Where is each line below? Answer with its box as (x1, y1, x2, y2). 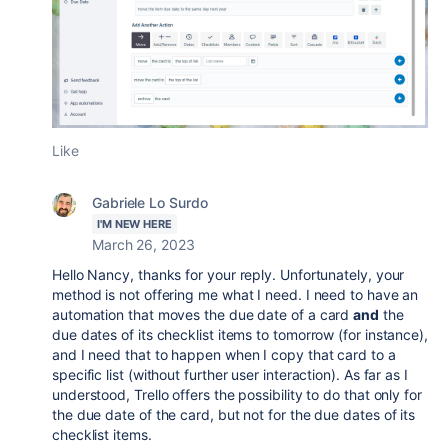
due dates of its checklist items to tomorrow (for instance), (52, 326, 428, 344)
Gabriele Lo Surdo (92, 194, 208, 212)
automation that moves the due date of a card (52, 306, 354, 324)
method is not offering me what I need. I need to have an (52, 286, 419, 304)
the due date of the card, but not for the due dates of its (52, 406, 416, 424)
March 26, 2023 (92, 236, 195, 254)
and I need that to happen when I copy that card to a (52, 346, 396, 364)
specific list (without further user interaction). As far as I (52, 366, 408, 384)
